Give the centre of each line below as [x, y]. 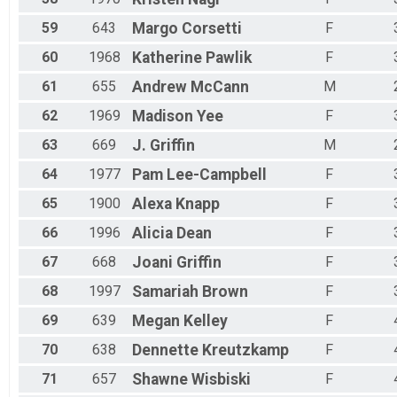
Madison [163, 117]
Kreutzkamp [245, 350]
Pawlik [229, 58]
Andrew [160, 87]
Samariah [165, 292]
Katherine [167, 58]
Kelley [206, 321]
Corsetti [212, 29]
